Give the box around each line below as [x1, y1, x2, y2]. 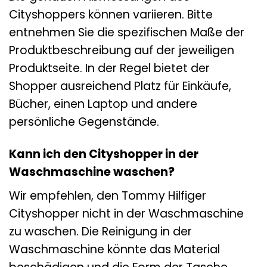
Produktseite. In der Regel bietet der [9, 60, 210, 76]
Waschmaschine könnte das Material [9, 241, 220, 258]
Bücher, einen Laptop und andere [9, 95, 197, 112]
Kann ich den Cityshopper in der [9, 146, 198, 163]
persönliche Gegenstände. [9, 113, 159, 130]
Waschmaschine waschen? [9, 164, 175, 181]
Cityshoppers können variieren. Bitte [9, 6, 213, 23]
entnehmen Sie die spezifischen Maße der [9, 24, 244, 41]
